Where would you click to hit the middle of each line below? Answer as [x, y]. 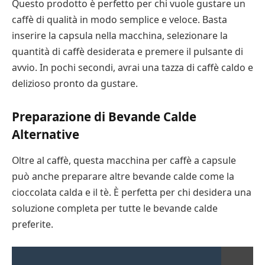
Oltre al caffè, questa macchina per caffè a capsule [124, 160]
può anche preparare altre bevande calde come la [123, 176]
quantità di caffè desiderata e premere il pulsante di [127, 51]
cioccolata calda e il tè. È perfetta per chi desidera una [132, 192]
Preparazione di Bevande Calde [104, 117]
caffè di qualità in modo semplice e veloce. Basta [119, 19]
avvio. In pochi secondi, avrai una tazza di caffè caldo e [132, 67]
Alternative [46, 135]
